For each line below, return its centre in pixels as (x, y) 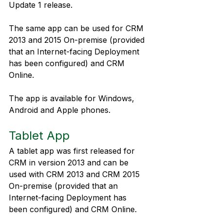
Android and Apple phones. (60, 110)
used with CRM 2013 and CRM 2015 (75, 174)
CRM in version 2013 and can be (70, 163)
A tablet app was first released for (73, 151)
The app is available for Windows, (73, 98)
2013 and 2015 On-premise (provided (78, 40)
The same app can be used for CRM (77, 28)
